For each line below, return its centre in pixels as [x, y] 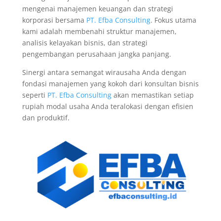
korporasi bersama [54, 20]
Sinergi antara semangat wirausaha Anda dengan [104, 72]
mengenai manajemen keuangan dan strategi [97, 9]
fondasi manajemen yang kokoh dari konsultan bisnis [110, 84]
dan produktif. [46, 118]
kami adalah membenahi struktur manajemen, [99, 31]
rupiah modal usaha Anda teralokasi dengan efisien [108, 106]
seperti [35, 95]
